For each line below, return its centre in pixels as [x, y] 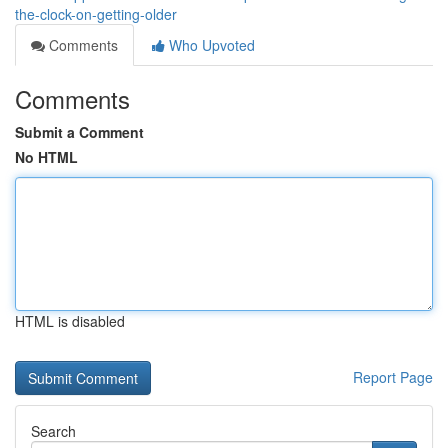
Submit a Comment [79, 132]
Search [53, 431]
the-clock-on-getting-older [96, 14]
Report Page [393, 377]
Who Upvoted [210, 45]
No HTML [46, 157]
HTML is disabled [70, 321]
